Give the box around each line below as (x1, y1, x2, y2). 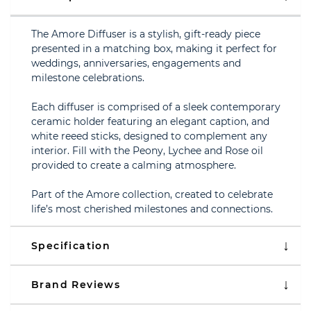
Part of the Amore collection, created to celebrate (31, 188, 273, 201)
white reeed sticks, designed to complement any (31, 130, 267, 142)
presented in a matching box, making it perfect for (31, 42, 277, 55)
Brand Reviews (31, 278, 121, 291)
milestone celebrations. (31, 72, 144, 84)
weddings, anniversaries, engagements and (31, 57, 241, 69)
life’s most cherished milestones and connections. (31, 203, 273, 215)
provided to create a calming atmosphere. (31, 159, 236, 171)
